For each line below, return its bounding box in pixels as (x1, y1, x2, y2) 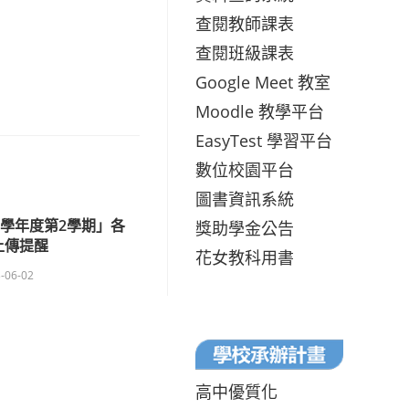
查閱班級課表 (195, 41, 294, 64)
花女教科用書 (195, 246, 294, 268)
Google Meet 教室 (195, 70, 330, 93)
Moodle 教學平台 (195, 100, 324, 122)
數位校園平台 (195, 158, 294, 181)
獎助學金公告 (195, 216, 294, 239)
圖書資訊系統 (195, 187, 294, 210)
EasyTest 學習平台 (195, 129, 332, 152)
